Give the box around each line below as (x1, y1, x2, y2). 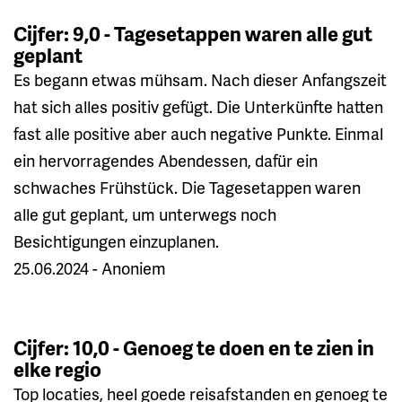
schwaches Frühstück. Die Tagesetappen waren (13, 175, 361, 198)
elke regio (13, 354, 101, 383)
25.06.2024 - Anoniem (13, 256, 166, 279)
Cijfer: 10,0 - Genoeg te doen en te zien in (13, 333, 374, 362)
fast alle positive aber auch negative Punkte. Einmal (13, 121, 383, 144)
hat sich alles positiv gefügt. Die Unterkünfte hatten (13, 94, 383, 118)
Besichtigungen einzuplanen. (13, 229, 219, 252)
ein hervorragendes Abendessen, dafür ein (13, 148, 318, 171)
